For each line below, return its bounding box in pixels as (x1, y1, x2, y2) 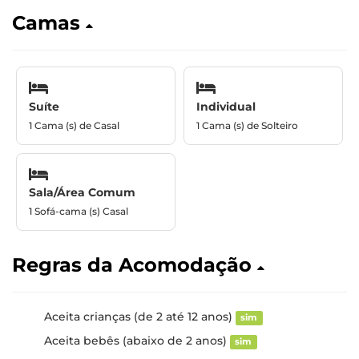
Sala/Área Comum (29, 185, 135, 200)
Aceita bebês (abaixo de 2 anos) (44, 333, 230, 348)
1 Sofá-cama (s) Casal (29, 205, 128, 217)
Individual (196, 99, 256, 114)
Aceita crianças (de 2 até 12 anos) (44, 309, 236, 324)
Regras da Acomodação (12, 253, 257, 276)
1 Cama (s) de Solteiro (196, 119, 298, 131)
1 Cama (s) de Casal (29, 119, 119, 131)
